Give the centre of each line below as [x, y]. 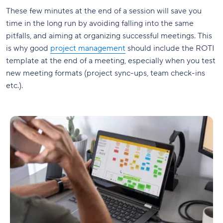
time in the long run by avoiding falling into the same [100, 24]
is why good [28, 49]
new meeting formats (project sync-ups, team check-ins [106, 73]
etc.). [14, 86]
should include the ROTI [170, 49]
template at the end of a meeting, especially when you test [111, 61]
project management [88, 49]
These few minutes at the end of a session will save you [104, 11]
